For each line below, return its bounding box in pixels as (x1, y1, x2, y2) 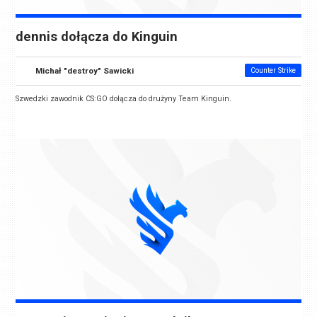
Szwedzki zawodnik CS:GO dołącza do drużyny (16, 94, 179, 104)
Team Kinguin (178, 94, 230, 104)
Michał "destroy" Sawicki (35, 66, 134, 76)
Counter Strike (250, 67, 296, 75)
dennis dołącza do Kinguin (16, 29, 178, 45)
